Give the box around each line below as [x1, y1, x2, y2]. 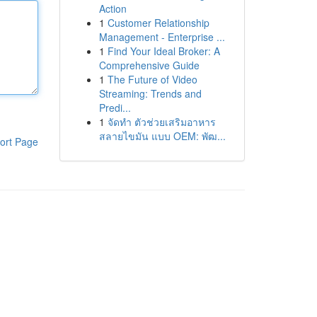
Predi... [98, 100, 131, 115]
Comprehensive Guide [98, 58, 200, 72]
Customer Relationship [107, 16, 209, 30]
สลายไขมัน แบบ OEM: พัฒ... [98, 129, 226, 143]
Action [98, 1, 127, 16]
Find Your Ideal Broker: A [107, 44, 220, 58]
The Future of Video [107, 72, 197, 86]
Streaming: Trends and [98, 86, 202, 100]
